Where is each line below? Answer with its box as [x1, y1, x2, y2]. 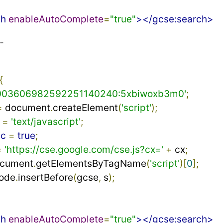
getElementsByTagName [35, 158, 146, 170]
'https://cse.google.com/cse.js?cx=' [4, 144, 163, 156]
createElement [52, 102, 118, 114]
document [2, 102, 50, 114]
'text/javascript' [10, 116, 81, 128]
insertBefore [17, 172, 73, 184]
